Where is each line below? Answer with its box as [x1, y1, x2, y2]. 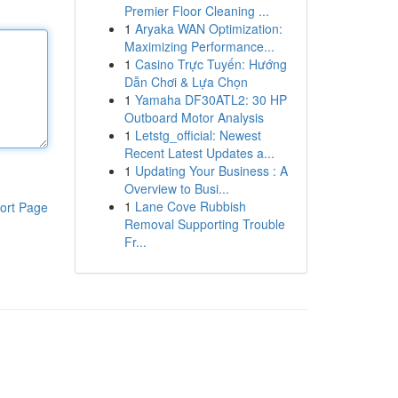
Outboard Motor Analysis [123, 108, 264, 126]
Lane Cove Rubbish [134, 197, 246, 215]
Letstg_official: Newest [134, 126, 261, 144]
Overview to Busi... [123, 179, 229, 197]
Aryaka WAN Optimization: [134, 20, 283, 37]
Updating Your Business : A [134, 162, 288, 179]
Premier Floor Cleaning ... [123, 2, 269, 20]
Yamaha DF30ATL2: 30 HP [134, 91, 287, 108]
